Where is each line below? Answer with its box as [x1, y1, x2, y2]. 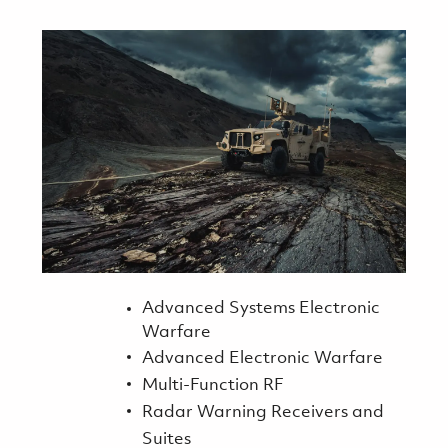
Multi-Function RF [141, 376, 284, 394]
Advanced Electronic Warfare [141, 349, 383, 367]
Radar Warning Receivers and [141, 403, 384, 421]
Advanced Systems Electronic [141, 299, 380, 317]
